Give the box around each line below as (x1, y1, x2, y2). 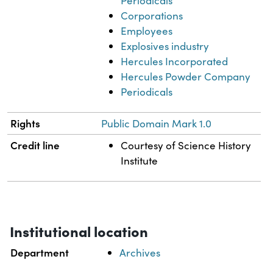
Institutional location (10, 220, 148, 241)
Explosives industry (121, 38, 210, 53)
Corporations (121, 8, 183, 23)
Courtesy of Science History (121, 138, 252, 152)
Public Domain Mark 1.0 (101, 116, 212, 130)
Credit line (10, 137, 60, 152)
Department (10, 244, 69, 260)
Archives (119, 245, 161, 260)
